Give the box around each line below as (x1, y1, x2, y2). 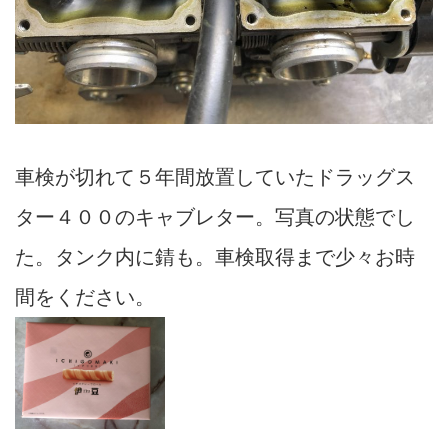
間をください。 (15, 285, 155, 308)
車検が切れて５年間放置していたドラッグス (15, 165, 415, 188)
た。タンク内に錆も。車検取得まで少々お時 (15, 245, 415, 268)
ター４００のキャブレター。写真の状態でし (15, 205, 415, 228)
